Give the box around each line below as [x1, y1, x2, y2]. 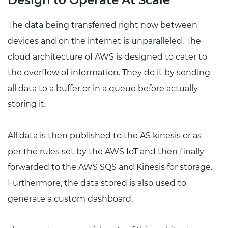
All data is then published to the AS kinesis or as [8, 131, 202, 141]
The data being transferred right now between [8, 20, 197, 31]
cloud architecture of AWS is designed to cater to [8, 52, 207, 62]
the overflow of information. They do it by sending [8, 68, 210, 78]
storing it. [8, 99, 46, 109]
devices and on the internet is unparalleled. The [8, 36, 201, 46]
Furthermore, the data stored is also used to [8, 178, 186, 188]
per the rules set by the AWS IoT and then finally [8, 147, 204, 157]
